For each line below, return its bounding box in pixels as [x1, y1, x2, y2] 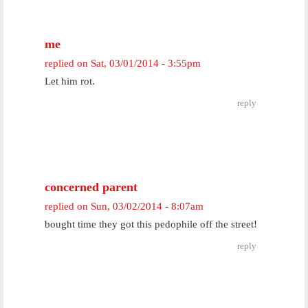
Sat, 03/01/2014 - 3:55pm [91, 58, 201, 69]
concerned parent [45, 180, 137, 194]
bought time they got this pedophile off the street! [45, 219, 257, 230]
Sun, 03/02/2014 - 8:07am [91, 201, 203, 212]
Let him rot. [45, 76, 95, 87]
